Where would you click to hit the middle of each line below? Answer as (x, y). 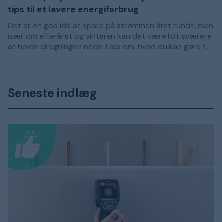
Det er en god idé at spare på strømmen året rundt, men (111, 26)
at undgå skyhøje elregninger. (61, 67)
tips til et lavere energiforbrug (73, 10)
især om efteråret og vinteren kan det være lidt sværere (110, 36)
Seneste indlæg (52, 93)
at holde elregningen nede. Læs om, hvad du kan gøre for (111, 47)
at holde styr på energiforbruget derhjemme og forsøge (109, 57)
